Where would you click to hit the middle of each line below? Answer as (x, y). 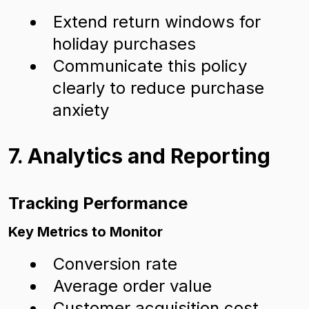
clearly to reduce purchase (158, 88)
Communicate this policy (150, 66)
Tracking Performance (98, 203)
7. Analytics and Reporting (139, 156)
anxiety (81, 110)
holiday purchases (124, 44)
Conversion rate (115, 264)
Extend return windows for (157, 22)
